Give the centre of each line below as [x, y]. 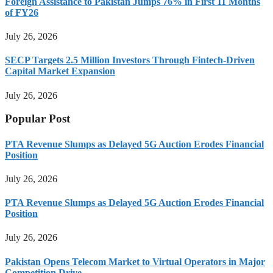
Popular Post [37, 119]
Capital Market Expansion [60, 71]
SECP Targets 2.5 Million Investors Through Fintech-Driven [130, 60]
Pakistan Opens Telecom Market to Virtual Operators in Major [135, 261]
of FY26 [22, 12]
